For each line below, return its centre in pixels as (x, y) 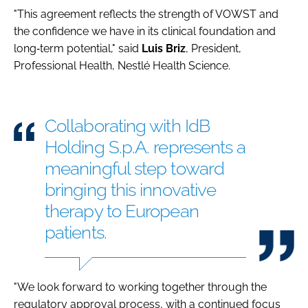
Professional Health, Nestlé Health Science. (122, 65)
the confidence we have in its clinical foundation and (145, 31)
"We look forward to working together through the (140, 287)
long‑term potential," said (78, 48)
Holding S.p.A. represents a (145, 147)
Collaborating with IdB (127, 125)
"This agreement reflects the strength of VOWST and (146, 14)
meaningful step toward (134, 168)
